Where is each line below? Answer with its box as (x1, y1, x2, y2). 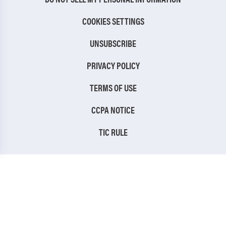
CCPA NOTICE (91, 103, 135, 117)
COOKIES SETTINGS (82, 15, 144, 28)
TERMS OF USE (89, 81, 137, 94)
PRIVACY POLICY (86, 59, 140, 72)
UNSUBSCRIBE (90, 37, 136, 50)
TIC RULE (98, 126, 128, 139)
